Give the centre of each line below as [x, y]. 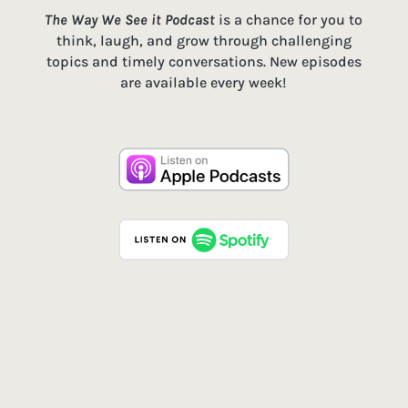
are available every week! [204, 82]
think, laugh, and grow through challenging [204, 41]
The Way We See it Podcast [130, 20]
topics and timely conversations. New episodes [204, 61]
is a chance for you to [289, 20]
